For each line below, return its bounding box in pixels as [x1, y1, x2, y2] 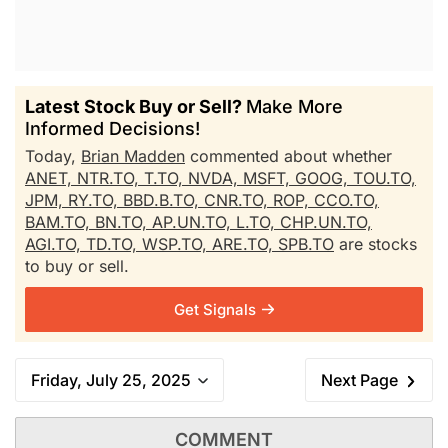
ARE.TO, [212, 234, 278, 254]
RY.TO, [68, 190, 123, 210]
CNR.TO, [204, 190, 273, 210]
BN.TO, [95, 212, 152, 232]
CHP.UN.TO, [280, 212, 372, 232]
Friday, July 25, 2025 [31, 370, 191, 390]
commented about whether [185, 146, 392, 166]
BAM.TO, [25, 212, 95, 232]
